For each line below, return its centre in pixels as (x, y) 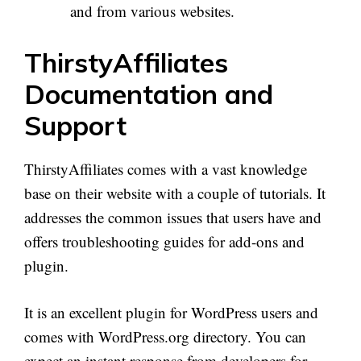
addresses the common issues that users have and (173, 217)
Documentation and (149, 93)
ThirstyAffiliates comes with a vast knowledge (166, 168)
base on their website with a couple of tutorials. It (175, 193)
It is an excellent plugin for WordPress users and (171, 313)
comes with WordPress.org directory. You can (165, 337)
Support (75, 125)
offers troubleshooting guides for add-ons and (164, 241)
